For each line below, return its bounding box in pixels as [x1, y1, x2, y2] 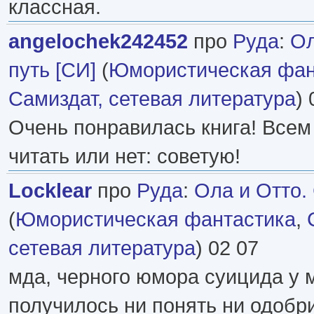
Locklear [8, 178, 92, 202]
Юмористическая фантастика [15, 207, 296, 231]
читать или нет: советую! [8, 144, 240, 168]
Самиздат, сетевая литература [8, 86, 296, 110]
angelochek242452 [8, 29, 188, 53]
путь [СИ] [8, 57, 96, 81]
